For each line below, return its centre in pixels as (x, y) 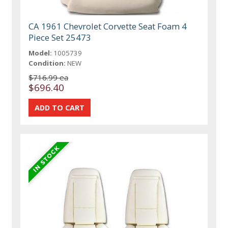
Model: (40, 53)
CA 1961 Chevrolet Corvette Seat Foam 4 (108, 26)
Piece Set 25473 (60, 37)
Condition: (47, 63)
